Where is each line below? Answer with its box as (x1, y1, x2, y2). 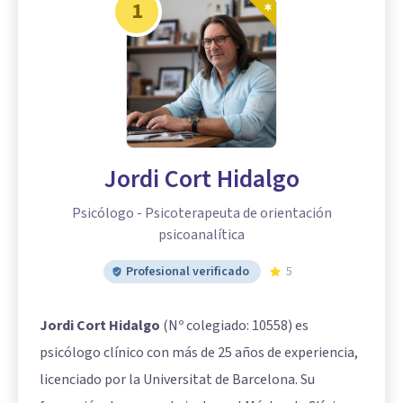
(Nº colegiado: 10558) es (160, 315, 309, 336)
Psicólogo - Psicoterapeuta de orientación (71, 202, 332, 223)
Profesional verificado (126, 262, 249, 281)
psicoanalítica (158, 224, 245, 245)
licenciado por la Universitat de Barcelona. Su (40, 369, 315, 390)
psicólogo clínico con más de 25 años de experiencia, (40, 342, 358, 363)
